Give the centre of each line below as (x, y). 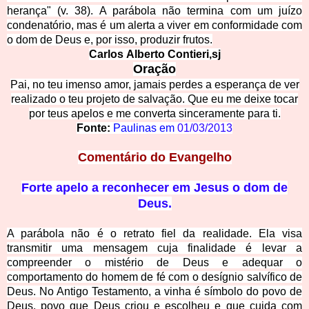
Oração (154, 69)
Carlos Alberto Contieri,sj (154, 54)
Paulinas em (145, 128)
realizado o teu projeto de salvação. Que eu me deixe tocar (154, 99)
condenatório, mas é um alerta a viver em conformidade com (154, 26)
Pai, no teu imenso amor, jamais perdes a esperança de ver (154, 85)
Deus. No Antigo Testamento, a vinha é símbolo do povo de (154, 292)
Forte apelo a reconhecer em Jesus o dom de (154, 188)
